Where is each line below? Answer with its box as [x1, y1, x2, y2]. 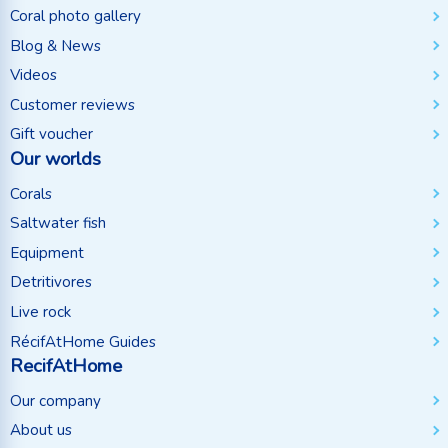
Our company [10, 390, 101, 411]
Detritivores [10, 272, 92, 293]
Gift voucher [10, 124, 93, 145]
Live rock [10, 302, 71, 323]
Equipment [10, 242, 84, 263]
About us [10, 420, 72, 441]
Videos [10, 65, 57, 86]
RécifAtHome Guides [10, 331, 156, 352]
